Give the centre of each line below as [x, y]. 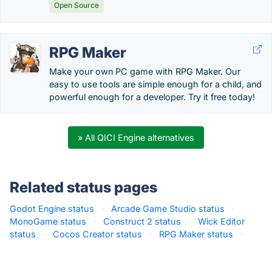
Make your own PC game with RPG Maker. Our [145, 71]
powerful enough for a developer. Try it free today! [152, 97]
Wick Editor [221, 221]
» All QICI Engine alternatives [136, 138]
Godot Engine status [52, 209]
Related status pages [83, 187]
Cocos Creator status [97, 234]
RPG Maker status [196, 234]
